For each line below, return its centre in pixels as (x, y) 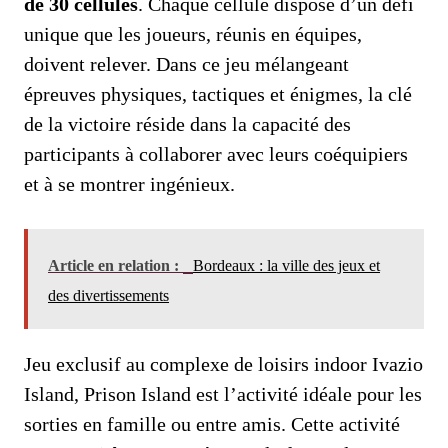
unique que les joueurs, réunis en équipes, (193, 33)
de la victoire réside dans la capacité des (187, 123)
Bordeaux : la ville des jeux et (286, 265)
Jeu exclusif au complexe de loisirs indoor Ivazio (223, 363)
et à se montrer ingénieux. (129, 183)
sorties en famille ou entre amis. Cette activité (212, 423)
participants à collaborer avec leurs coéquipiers (216, 153)
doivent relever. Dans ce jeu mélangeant (186, 63)
